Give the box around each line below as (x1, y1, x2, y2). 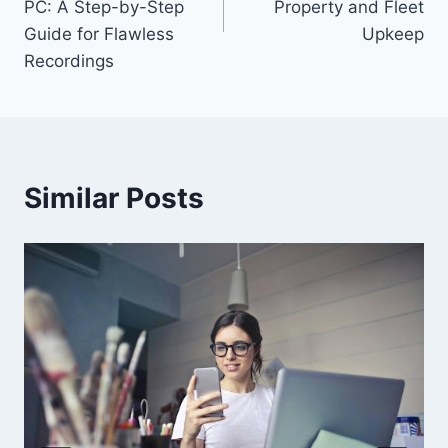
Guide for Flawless (24, 23, 174, 44)
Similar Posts (24, 180, 204, 215)
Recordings (24, 50, 114, 71)
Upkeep (362, 23, 424, 44)
